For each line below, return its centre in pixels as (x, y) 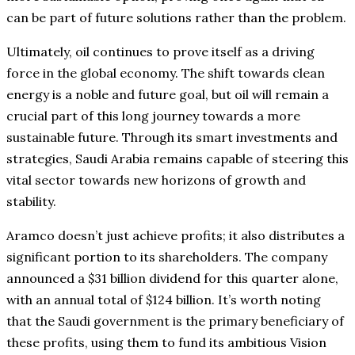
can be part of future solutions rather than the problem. (176, 17)
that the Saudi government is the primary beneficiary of (175, 321)
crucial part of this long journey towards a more (153, 115)
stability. (31, 201)
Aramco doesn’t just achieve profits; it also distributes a (176, 235)
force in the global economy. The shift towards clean (166, 73)
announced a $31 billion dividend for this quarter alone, (172, 278)
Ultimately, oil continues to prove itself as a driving (160, 51)
